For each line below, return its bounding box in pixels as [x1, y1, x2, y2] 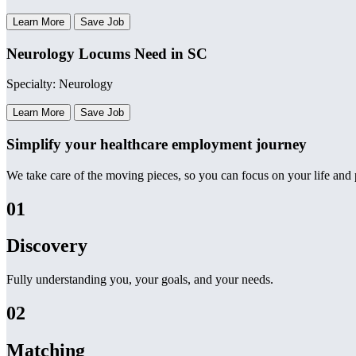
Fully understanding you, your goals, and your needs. [6, 273, 273, 287]
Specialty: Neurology [6, 77, 113, 91]
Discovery [6, 235, 87, 257]
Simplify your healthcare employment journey [6, 135, 307, 153]
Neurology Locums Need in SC [6, 44, 207, 62]
